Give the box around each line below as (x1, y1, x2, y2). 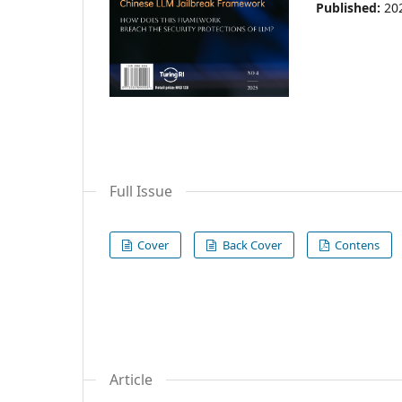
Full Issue (109, 180, 172, 201)
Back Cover (219, 236, 282, 253)
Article (109, 369, 153, 389)
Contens (331, 236, 380, 253)
